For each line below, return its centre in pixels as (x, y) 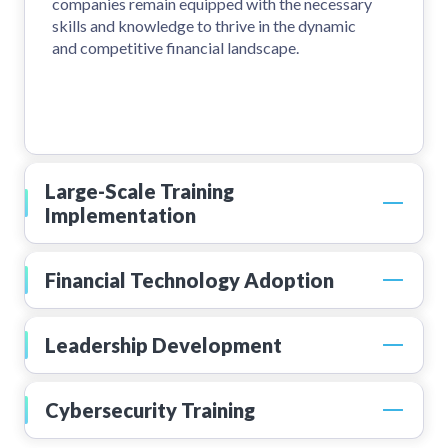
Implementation (120, 215)
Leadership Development (163, 345)
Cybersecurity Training (150, 410)
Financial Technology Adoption (189, 280)
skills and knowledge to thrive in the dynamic (204, 26)
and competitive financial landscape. (175, 48)
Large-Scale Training (139, 191)
